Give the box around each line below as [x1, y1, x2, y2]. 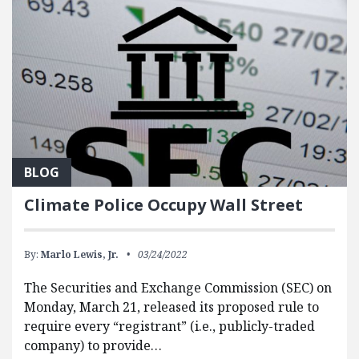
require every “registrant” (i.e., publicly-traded [24, 317, 315, 336]
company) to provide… [24, 337, 162, 355]
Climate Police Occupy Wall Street [24, 194, 303, 216]
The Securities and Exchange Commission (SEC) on [24, 279, 332, 297]
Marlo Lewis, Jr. [41, 248, 119, 262]
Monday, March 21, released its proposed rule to [24, 298, 319, 317]
